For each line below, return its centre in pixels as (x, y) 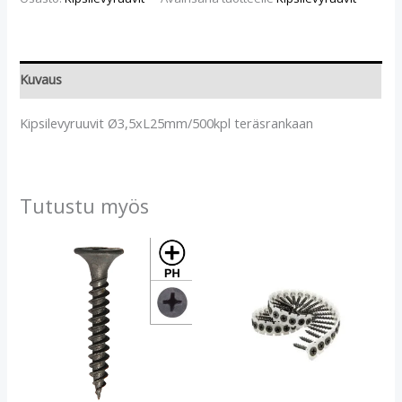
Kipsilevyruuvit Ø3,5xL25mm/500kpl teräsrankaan (167, 123)
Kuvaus (41, 79)
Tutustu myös (85, 205)
